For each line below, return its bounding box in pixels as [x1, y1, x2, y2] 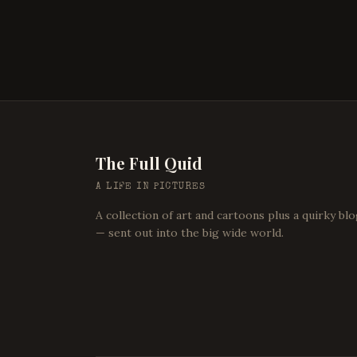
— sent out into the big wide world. [96, 226, 284, 240]
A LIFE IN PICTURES [96, 182, 206, 192]
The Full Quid [96, 152, 202, 174]
